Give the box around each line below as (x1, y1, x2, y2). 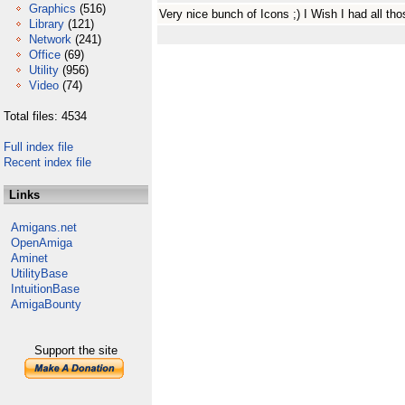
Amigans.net (11, 221, 77, 234)
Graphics (29, 2, 76, 15)
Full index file (4, 140, 73, 154)
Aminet (11, 251, 48, 265)
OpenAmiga (11, 236, 72, 250)
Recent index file (4, 155, 91, 169)
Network (29, 33, 71, 46)
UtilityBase (11, 267, 68, 280)
